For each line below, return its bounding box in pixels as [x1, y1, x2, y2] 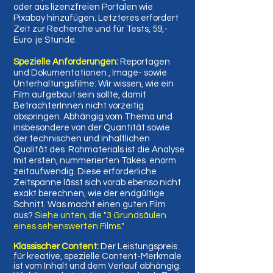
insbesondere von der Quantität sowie [13, 123, 170, 132]
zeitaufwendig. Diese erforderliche [13, 167, 157, 176]
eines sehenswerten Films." [13, 222, 124, 231]
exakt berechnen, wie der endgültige [13, 189, 165, 198]
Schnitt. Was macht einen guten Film [13, 200, 166, 209]
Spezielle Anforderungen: [13, 57, 118, 66]
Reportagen [118, 57, 170, 66]
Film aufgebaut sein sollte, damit [13, 90, 146, 99]
